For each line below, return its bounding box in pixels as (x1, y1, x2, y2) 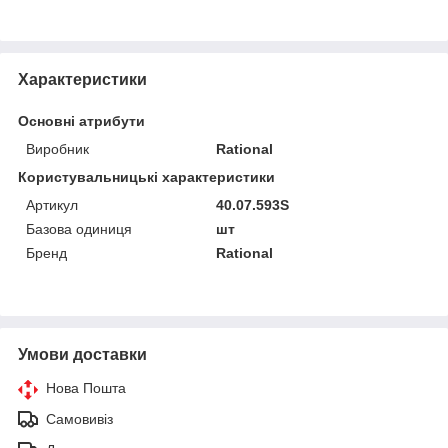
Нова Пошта (46, 379, 126, 396)
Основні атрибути (18, 112, 145, 129)
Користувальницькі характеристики (18, 168, 275, 185)
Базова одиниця (26, 220, 132, 237)
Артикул (26, 196, 78, 213)
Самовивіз (46, 410, 113, 427)
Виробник (26, 140, 89, 157)
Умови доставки (18, 345, 147, 363)
